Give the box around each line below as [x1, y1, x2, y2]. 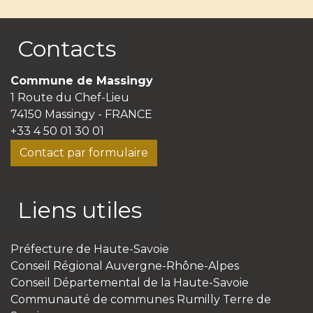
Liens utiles [17, 196, 142, 224]
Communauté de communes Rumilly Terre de [10, 292, 271, 306]
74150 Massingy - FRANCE [10, 107, 152, 121]
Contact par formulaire [20, 145, 148, 159]
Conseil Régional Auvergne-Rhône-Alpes [10, 259, 239, 272]
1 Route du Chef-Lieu [10, 90, 129, 104]
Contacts [17, 34, 116, 62]
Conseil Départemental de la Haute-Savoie [10, 275, 249, 289]
